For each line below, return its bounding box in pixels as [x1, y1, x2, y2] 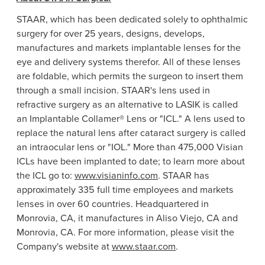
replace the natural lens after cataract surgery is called [17, 126, 245, 140]
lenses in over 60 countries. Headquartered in [17, 197, 209, 211]
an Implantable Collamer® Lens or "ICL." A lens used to [17, 112, 245, 126]
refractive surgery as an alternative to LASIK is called [17, 98, 238, 112]
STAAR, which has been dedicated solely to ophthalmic [17, 12, 248, 27]
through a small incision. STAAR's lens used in [17, 83, 210, 98]
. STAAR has [158, 169, 209, 183]
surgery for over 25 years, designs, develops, [17, 27, 205, 41]
